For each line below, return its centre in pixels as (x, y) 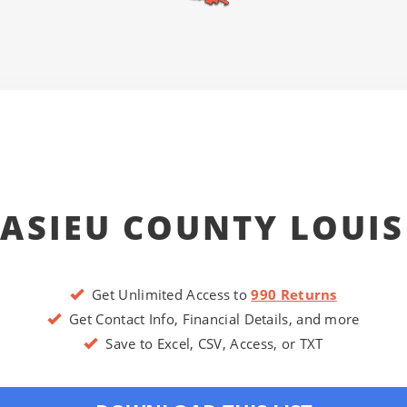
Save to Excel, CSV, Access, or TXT (210, 344)
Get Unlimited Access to (168, 295)
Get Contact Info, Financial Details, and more (210, 319)
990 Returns (294, 295)
